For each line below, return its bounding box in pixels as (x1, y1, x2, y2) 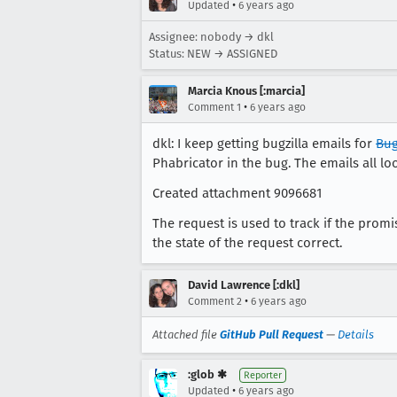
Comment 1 (188, 100, 241, 113)
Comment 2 (188, 294, 242, 307)
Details (338, 327, 374, 341)
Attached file (152, 327, 220, 341)
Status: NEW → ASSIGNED (149, 46, 277, 60)
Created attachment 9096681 (152, 184, 322, 201)
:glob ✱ (188, 367, 227, 381)
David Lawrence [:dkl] (188, 277, 300, 292)
